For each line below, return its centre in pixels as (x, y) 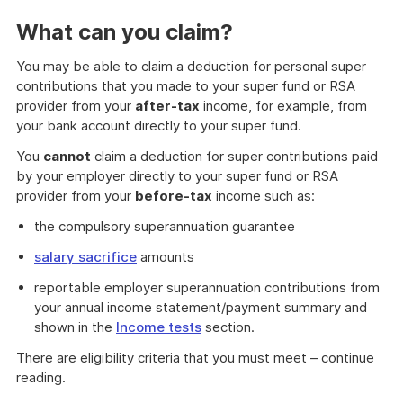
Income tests (159, 327)
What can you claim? (125, 32)
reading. (41, 377)
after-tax (167, 106)
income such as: (264, 196)
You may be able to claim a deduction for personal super (191, 66)
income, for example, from (283, 106)
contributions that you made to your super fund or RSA (186, 86)
